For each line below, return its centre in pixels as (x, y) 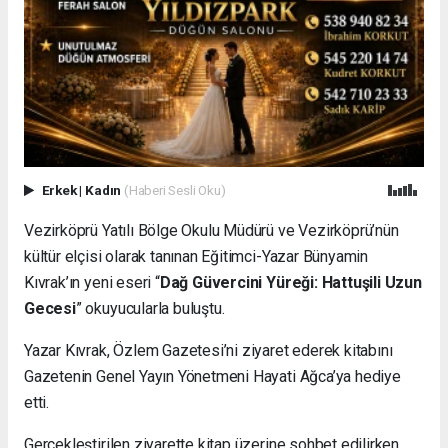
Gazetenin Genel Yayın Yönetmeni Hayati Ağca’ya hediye (212, 376)
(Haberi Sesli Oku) (174, 189)
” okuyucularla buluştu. (150, 308)
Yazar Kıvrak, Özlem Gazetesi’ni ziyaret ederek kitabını (208, 350)
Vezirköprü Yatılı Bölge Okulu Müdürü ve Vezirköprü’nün (211, 230)
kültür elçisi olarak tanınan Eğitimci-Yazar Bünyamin (196, 256)
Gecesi (50, 308)
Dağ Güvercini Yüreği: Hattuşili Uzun (290, 282)
